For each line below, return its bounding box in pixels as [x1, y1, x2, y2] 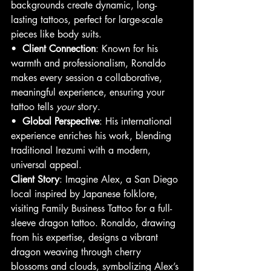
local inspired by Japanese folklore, [11, 188, 160, 201]
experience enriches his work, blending [11, 129, 174, 143]
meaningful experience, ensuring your [11, 86, 168, 99]
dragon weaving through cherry [11, 246, 144, 259]
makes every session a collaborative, [11, 71, 165, 85]
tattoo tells [11, 100, 56, 114]
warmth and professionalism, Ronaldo [11, 57, 169, 70]
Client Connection [22, 42, 96, 56]
